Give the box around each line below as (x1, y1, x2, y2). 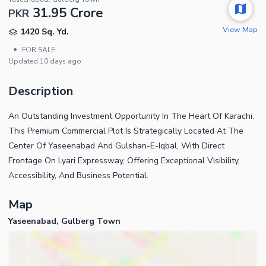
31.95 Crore (33, 4, 103, 22)
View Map (223, 24, 258, 34)
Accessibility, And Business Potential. (8, 169, 148, 181)
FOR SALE (22, 45, 55, 55)
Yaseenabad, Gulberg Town (8, 215, 121, 227)
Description (8, 83, 73, 99)
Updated (8, 56, 40, 66)
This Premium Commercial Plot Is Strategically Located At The (8, 125, 243, 137)
